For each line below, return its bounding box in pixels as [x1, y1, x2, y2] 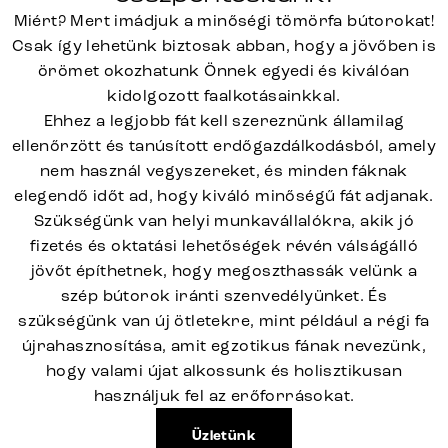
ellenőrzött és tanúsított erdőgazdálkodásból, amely [11, 136, 437, 155]
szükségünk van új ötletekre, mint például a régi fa [18, 311, 430, 330]
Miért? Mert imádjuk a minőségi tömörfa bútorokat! [13, 11, 435, 30]
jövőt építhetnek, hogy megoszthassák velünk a [30, 261, 418, 280]
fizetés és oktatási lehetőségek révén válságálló [29, 236, 419, 255]
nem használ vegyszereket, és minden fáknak [40, 161, 408, 180]
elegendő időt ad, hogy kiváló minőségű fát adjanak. [14, 186, 434, 205]
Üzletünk [191, 427, 257, 445]
